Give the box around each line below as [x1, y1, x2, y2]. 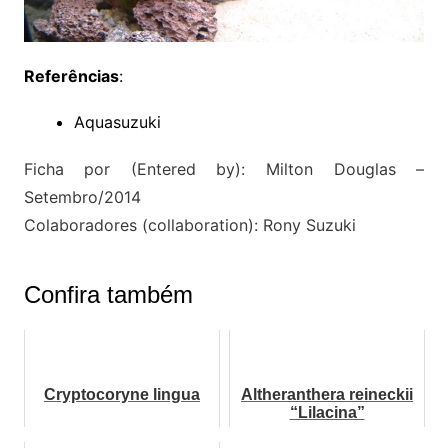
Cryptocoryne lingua [43, 386, 200, 404]
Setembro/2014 [23, 187, 141, 208]
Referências [23, 66, 119, 87]
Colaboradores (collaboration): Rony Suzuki [23, 215, 356, 236]
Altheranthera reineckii [241, 386, 413, 404]
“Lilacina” [289, 404, 365, 422]
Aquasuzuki [73, 112, 161, 133]
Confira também [23, 281, 193, 309]
